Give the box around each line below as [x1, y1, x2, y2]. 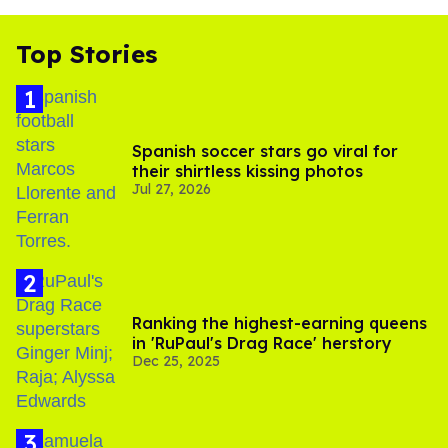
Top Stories [16, 39, 157, 70]
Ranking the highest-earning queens [132, 313, 427, 334]
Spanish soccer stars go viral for [132, 141, 398, 162]
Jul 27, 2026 [132, 180, 211, 199]
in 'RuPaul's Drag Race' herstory [132, 333, 392, 354]
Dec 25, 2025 [132, 352, 220, 371]
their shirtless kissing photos [132, 161, 363, 182]
